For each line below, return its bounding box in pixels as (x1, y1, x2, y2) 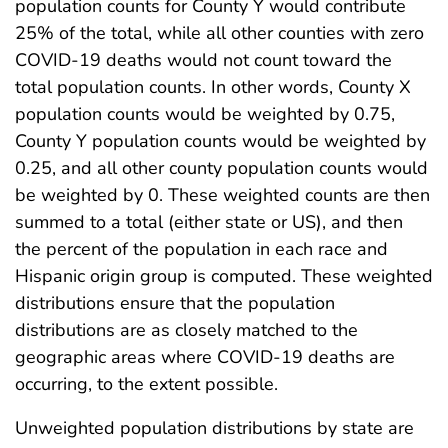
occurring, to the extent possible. (15, 371, 278, 396)
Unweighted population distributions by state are (15, 415, 414, 440)
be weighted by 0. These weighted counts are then (15, 182, 430, 207)
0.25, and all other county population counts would (15, 155, 428, 180)
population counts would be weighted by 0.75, (15, 101, 395, 126)
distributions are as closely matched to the (15, 317, 358, 342)
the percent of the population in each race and (15, 236, 388, 261)
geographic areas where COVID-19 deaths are (15, 344, 395, 369)
